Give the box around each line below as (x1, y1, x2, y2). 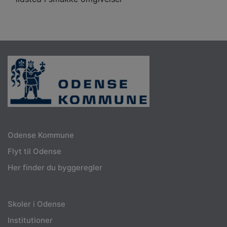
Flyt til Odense (8, 146, 61, 156)
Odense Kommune (8, 130, 74, 140)
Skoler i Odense (8, 199, 65, 209)
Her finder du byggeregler (8, 162, 102, 172)
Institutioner (8, 215, 53, 225)
